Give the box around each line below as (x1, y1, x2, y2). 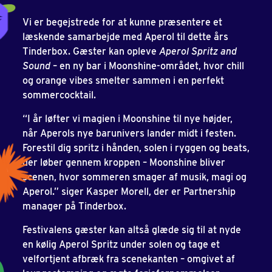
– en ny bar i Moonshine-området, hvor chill (53, 59, 244, 72)
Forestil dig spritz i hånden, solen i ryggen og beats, (22, 141, 250, 154)
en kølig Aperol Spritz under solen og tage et (22, 238, 220, 250)
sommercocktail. (22, 89, 96, 101)
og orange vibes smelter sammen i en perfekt (22, 74, 224, 86)
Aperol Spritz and (159, 45, 237, 57)
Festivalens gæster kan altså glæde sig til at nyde (22, 223, 241, 236)
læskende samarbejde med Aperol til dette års (22, 30, 228, 42)
